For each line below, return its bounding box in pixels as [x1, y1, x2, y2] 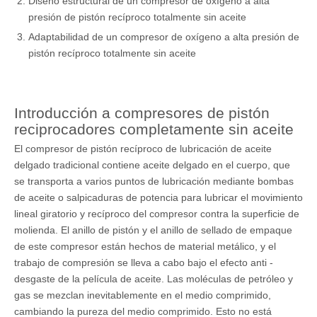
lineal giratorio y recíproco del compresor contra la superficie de [14, 208, 299, 219]
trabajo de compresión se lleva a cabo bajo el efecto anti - [14, 257, 273, 268]
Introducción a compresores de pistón [14, 105, 270, 121]
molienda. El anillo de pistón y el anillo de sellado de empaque [14, 224, 292, 236]
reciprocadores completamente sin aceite [14, 121, 294, 137]
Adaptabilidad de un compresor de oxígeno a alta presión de [28, 31, 299, 42]
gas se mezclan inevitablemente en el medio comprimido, [14, 289, 271, 301]
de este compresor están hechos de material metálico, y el [14, 241, 276, 252]
